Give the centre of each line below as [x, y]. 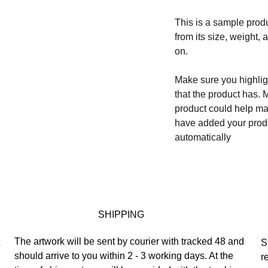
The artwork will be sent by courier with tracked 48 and [130, 241]
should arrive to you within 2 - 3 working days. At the [125, 256]
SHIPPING [121, 214]
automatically [203, 137]
